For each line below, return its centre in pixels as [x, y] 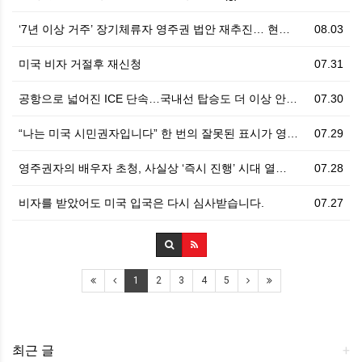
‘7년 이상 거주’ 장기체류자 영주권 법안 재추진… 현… [154, 29]
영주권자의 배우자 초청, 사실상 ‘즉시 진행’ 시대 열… [153, 168]
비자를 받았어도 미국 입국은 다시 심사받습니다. [141, 202]
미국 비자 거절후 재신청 [80, 63]
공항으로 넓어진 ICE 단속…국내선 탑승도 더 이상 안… [158, 98]
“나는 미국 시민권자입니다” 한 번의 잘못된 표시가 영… [158, 133]
